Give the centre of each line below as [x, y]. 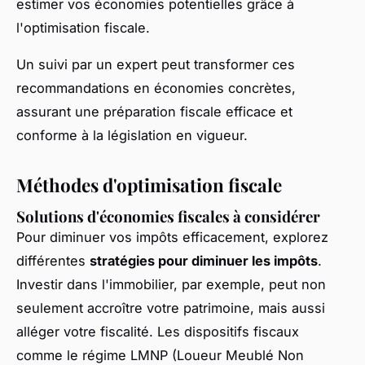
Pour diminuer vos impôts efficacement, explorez [172, 237]
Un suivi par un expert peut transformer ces [156, 65]
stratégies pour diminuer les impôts [204, 261]
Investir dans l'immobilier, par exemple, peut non [171, 285]
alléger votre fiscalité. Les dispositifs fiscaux [158, 332]
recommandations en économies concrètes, [156, 88]
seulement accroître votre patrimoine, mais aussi [171, 308]
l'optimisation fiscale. [83, 28]
